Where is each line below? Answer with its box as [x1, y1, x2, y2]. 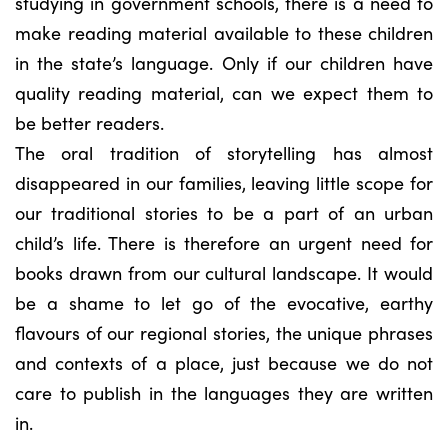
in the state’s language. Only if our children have [15, 50, 433, 75]
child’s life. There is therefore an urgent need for [15, 230, 433, 255]
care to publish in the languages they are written [15, 380, 433, 405]
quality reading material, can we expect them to [15, 80, 433, 105]
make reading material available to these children [15, 20, 433, 45]
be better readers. [15, 110, 164, 135]
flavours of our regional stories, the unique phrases [15, 320, 433, 345]
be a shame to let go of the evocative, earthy [15, 290, 433, 315]
